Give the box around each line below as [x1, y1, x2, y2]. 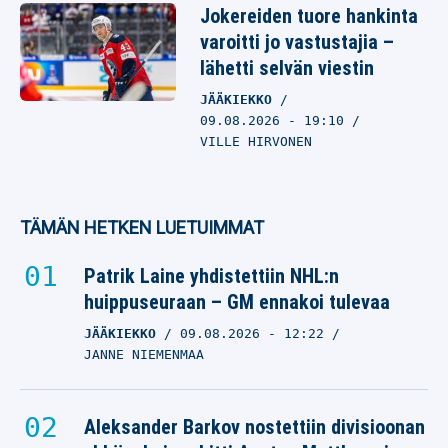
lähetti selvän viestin [200, 56, 374, 80]
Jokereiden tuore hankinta [200, 4, 418, 28]
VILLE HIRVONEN [200, 134, 312, 149]
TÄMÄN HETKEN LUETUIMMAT [20, 217, 264, 238]
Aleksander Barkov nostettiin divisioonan [84, 415, 425, 439]
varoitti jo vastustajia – [200, 30, 394, 54]
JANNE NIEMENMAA [84, 347, 204, 362]
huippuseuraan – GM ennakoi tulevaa [84, 290, 390, 314]
